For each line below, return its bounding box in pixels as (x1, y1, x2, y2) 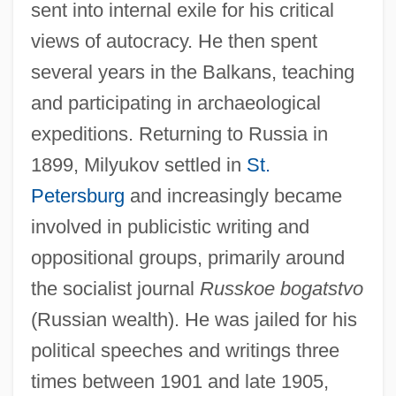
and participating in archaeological (30, 91, 321, 114)
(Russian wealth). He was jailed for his (30, 308, 357, 331)
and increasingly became (124, 184, 342, 207)
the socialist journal (30, 277, 200, 300)
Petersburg (30, 184, 125, 207)
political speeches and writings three (30, 339, 339, 362)
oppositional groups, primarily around (30, 246, 345, 269)
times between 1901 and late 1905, (30, 369, 329, 392)
